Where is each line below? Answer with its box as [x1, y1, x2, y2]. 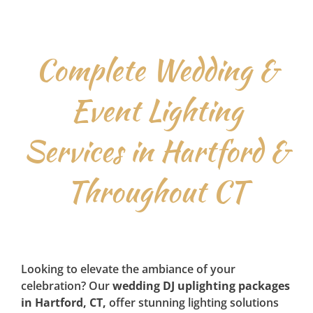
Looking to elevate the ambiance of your [20, 261, 235, 277]
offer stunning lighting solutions [108, 294, 279, 310]
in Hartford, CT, [20, 294, 109, 310]
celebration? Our [20, 277, 112, 293]
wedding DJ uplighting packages [112, 277, 290, 293]
